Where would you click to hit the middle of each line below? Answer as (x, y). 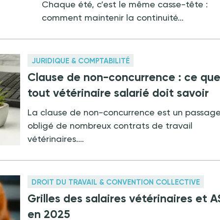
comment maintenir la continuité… (112, 18)
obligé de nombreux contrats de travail (110, 126)
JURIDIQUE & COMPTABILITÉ (81, 61)
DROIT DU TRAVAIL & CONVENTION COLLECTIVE (116, 182)
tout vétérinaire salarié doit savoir (118, 93)
